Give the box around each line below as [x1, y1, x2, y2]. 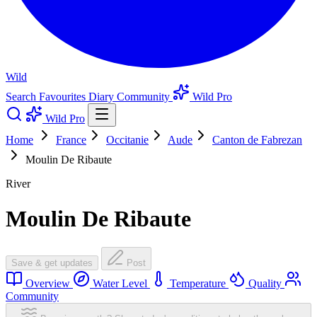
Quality [246, 277, 284, 290]
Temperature [167, 277, 229, 290]
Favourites [39, 91, 88, 103]
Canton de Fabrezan [212, 134, 302, 146]
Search [6, 91, 39, 103]
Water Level [90, 277, 150, 290]
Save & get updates [11, 258, 93, 269]
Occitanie [106, 134, 149, 146]
